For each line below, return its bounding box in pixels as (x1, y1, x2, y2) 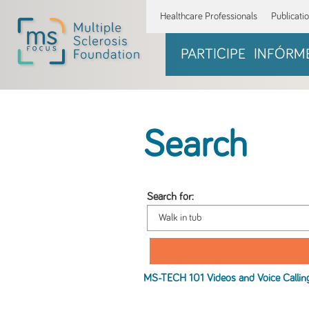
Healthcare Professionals (160, 11, 257, 21)
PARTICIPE (180, 46, 246, 62)
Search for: (146, 192, 194, 202)
